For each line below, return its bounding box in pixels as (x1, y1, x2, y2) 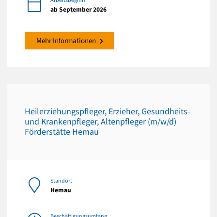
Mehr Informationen (36, 35, 96, 46)
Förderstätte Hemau (25, 126, 99, 139)
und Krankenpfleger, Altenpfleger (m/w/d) (25, 116, 176, 128)
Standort (50, 176, 72, 185)
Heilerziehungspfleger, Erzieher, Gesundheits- (25, 106, 190, 118)
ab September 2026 (50, 4, 107, 14)
